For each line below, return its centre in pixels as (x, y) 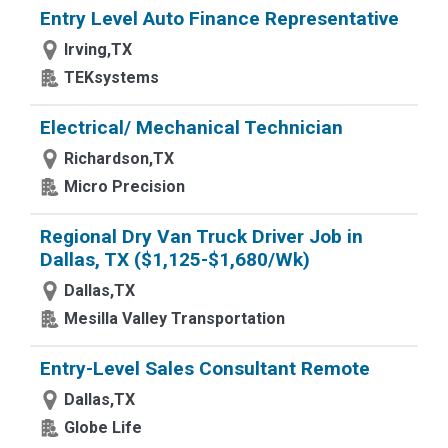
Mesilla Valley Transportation (174, 318)
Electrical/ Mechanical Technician (191, 127)
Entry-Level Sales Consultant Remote (205, 368)
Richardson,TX (119, 158)
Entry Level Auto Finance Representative (219, 18)
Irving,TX (98, 49)
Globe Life (103, 427)
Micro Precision (124, 186)
